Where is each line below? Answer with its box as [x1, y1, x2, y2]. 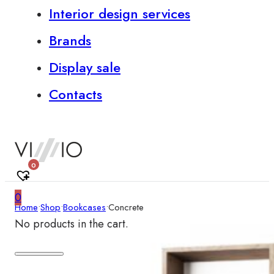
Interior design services [49, 4, 190, 23]
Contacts [49, 84, 102, 104]
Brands [49, 31, 91, 50]
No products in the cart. [15, 216, 128, 232]
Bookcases [63, 201, 106, 214]
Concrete [108, 201, 144, 214]
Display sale [49, 57, 120, 77]
